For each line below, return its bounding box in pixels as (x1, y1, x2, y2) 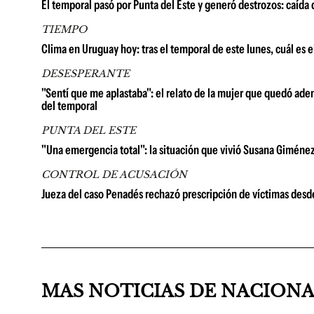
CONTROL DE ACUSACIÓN (41, 168, 187, 181)
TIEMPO (41, 22, 87, 36)
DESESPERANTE (41, 67, 130, 80)
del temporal (41, 97, 97, 114)
